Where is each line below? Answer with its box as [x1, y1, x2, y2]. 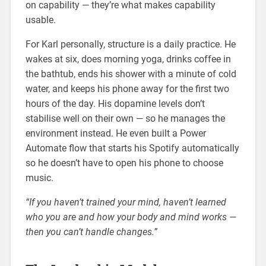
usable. [25, 14, 56, 26]
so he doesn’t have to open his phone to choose [25, 157, 223, 169]
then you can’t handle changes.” [25, 226, 157, 238]
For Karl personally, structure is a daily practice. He [25, 39, 236, 50]
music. [25, 172, 53, 184]
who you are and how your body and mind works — [25, 211, 236, 223]
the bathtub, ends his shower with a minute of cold [25, 68, 236, 80]
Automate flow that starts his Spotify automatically [25, 142, 239, 154]
